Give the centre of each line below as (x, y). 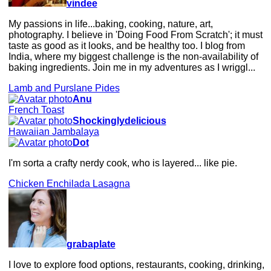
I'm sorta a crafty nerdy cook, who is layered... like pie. (122, 163)
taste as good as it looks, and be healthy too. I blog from (126, 45)
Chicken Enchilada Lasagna (69, 183)
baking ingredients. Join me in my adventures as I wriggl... (132, 67)
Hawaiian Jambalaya (54, 131)
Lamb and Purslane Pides (64, 88)
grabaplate (91, 244)
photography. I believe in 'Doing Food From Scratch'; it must (135, 34)
